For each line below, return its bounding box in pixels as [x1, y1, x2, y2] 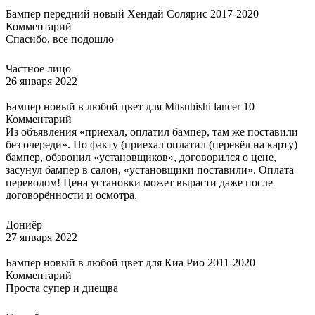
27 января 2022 [6, 231, 77, 243]
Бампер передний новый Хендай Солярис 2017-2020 [6, 7, 259, 20]
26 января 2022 [6, 75, 77, 87]
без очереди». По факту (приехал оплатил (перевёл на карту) [6, 138, 297, 150]
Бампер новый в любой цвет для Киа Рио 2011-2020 [6, 256, 255, 269]
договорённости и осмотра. [6, 188, 137, 201]
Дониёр [6, 218, 42, 231]
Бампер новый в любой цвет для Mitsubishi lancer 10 [6, 100, 255, 112]
